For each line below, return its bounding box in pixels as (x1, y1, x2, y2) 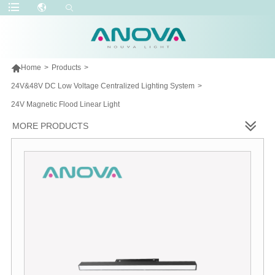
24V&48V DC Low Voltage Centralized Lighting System (10, 81, 195, 90)
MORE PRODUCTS (12, 120, 88, 131)
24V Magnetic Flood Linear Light (10, 99, 120, 109)
